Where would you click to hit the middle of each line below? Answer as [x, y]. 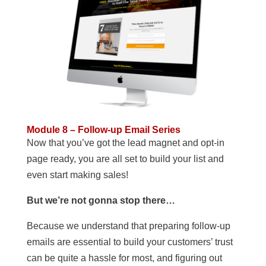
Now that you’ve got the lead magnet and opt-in [125, 143]
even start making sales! [77, 175]
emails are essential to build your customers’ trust [129, 242]
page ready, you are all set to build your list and [125, 159]
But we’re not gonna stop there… [101, 201]
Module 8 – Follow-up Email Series [103, 130]
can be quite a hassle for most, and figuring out [124, 258]
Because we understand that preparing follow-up [128, 226]
